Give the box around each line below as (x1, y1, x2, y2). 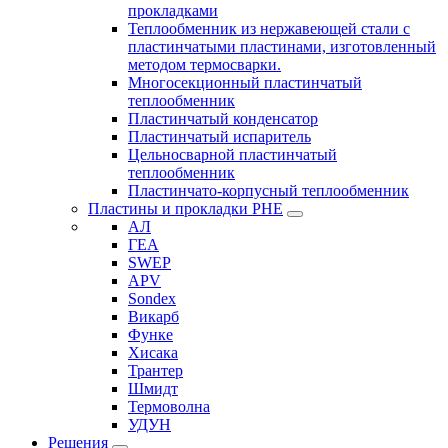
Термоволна (128, 398, 210, 416)
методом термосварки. (128, 56, 281, 74)
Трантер (128, 362, 183, 380)
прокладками (128, 2, 218, 20)
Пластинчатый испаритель (128, 128, 311, 146)
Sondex (128, 290, 176, 308)
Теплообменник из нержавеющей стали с (128, 20, 410, 38)
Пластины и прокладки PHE (88, 200, 283, 218)
